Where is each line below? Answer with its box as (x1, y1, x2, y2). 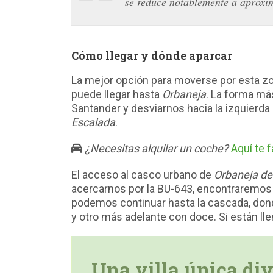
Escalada (71, 116, 115, 129)
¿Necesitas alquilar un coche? (85, 142, 229, 155)
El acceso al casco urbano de (71, 168, 214, 182)
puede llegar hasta (71, 88, 162, 101)
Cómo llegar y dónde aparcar (71, 48, 232, 63)
